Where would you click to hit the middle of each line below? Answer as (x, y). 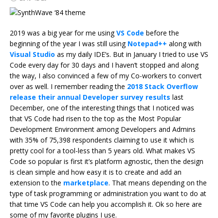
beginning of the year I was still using (69, 43)
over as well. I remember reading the (68, 86)
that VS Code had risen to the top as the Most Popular (95, 118)
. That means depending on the (158, 182)
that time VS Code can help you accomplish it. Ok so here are (106, 204)
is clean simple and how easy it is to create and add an (96, 172)
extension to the (36, 182)
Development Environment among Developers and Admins (103, 129)
